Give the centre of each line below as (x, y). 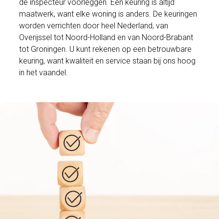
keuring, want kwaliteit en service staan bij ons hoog (108, 61)
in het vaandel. (44, 72)
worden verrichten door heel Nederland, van (94, 25)
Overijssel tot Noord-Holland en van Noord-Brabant (106, 37)
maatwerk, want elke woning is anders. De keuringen (108, 14)
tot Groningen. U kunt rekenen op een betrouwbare (106, 49)
